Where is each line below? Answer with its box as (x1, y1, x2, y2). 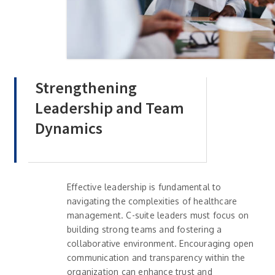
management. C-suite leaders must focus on (67, 210, 249, 221)
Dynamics (35, 118, 103, 139)
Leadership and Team (35, 98, 184, 118)
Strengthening (35, 77, 137, 98)
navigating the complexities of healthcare (67, 196, 238, 207)
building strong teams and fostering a (67, 224, 222, 235)
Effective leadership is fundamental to (67, 182, 222, 193)
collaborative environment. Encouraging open (67, 238, 254, 249)
